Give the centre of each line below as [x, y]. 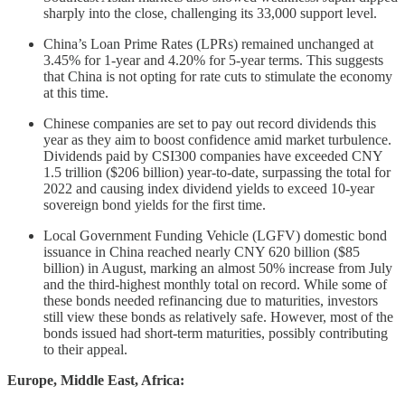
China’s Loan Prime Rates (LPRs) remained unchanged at [208, 44]
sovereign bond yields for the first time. [155, 205]
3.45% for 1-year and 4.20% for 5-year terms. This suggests [213, 61]
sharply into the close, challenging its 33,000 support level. [210, 14]
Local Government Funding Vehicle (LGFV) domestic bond [215, 236]
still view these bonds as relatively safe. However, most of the [218, 317]
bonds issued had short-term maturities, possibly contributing [216, 334]
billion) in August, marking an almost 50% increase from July [218, 268]
